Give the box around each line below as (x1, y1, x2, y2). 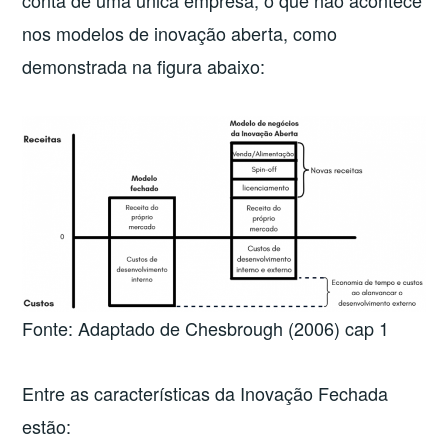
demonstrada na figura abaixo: (22, 53, 266, 80)
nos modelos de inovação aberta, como (22, 20, 338, 47)
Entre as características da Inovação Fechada (22, 379, 389, 406)
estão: (22, 412, 72, 439)
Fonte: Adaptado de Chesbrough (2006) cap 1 (22, 314, 390, 341)
